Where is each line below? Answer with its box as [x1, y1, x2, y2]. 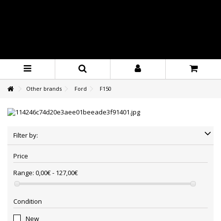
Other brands [26, 85, 62, 92]
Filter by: [13, 131, 38, 140]
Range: [13, 168, 34, 177]
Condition [13, 197, 42, 206]
